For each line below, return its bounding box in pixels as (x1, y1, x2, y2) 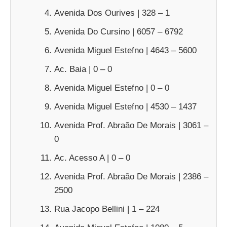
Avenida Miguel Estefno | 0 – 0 (54, 83, 169, 93)
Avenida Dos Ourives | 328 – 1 (54, 8, 170, 18)
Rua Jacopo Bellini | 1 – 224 (54, 204, 160, 214)
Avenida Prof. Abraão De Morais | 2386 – (54, 172, 208, 181)
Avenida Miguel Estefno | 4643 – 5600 (54, 46, 197, 55)
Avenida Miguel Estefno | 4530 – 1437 (54, 102, 197, 111)
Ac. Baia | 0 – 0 (54, 64, 112, 74)
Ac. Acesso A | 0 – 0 (54, 153, 130, 163)
